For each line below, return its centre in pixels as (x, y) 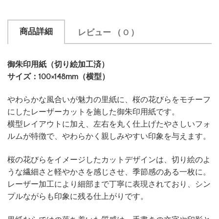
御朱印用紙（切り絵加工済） (58, 64)
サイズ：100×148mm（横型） (58, 77)
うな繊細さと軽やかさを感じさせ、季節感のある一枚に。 (109, 172)
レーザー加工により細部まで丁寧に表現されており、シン (109, 185)
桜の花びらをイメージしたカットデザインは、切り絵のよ (109, 160)
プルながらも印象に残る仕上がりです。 (78, 197)
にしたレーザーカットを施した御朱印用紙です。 (93, 112)
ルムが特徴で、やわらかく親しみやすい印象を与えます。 (109, 137)
